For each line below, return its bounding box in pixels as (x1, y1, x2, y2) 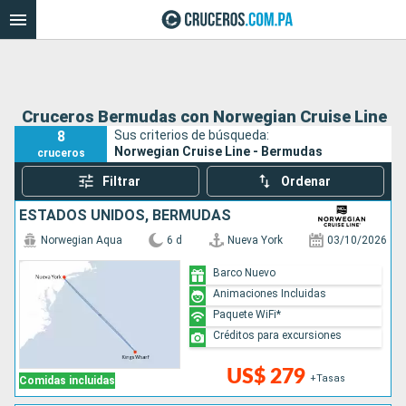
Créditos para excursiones (213, 328, 343, 342)
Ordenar (281, 174, 332, 189)
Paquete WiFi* (213, 307, 282, 321)
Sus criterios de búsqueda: (114, 127, 270, 142)
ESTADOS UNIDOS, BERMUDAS (19, 207, 231, 225)
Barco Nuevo (213, 266, 276, 279)
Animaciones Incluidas (213, 286, 327, 300)
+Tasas (310, 372, 346, 385)
